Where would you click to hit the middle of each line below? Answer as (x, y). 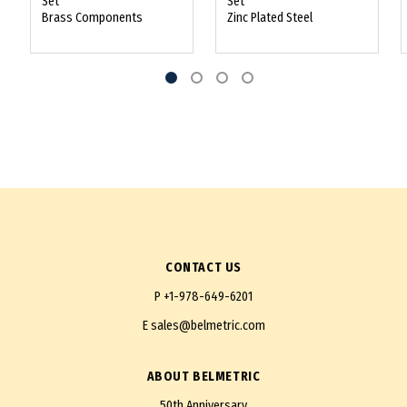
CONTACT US (203, 268)
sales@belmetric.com (208, 326)
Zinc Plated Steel (269, 17)
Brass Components (92, 17)
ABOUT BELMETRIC (203, 377)
